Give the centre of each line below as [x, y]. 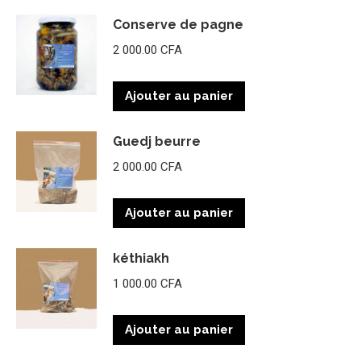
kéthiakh [141, 258]
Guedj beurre [157, 141]
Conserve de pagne [178, 24]
